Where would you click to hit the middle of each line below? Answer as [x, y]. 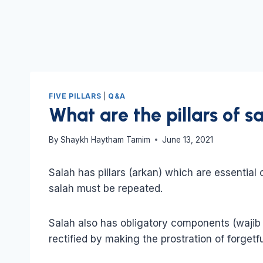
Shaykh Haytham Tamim [106, 139]
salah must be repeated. [106, 188]
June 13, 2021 [188, 139]
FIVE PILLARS [75, 96]
